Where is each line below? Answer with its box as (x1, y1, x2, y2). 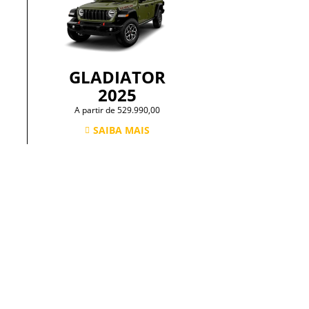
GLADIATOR (68, 66, 166, 89)
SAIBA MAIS (92, 123, 150, 137)
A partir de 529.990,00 (74, 104, 160, 117)
